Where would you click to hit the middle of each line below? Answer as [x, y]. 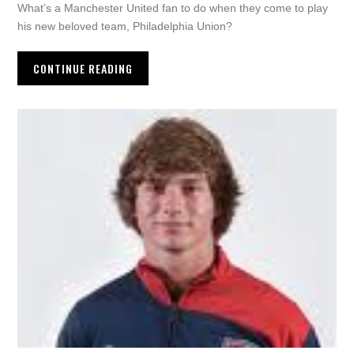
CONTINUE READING [83, 69]
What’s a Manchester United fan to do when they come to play [173, 8]
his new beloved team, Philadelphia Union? [125, 26]
